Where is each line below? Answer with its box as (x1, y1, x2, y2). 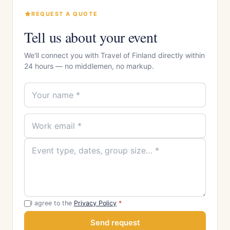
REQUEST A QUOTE (31, 10, 98, 17)
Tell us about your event (24, 27, 158, 47)
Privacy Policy (74, 199, 117, 207)
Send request (90, 218, 140, 227)
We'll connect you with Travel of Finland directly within (24, 51, 205, 60)
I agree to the (31, 199, 74, 207)
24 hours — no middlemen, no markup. (24, 62, 154, 70)
